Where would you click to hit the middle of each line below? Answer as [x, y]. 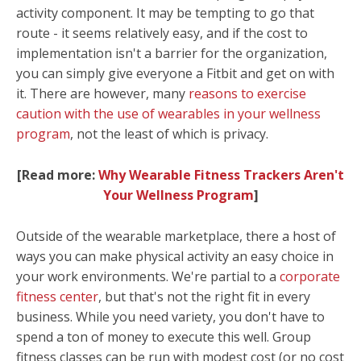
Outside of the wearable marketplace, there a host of [176, 236]
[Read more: [58, 175]
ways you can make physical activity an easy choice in [175, 256]
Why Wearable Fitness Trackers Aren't [221, 175]
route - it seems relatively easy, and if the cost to [162, 33]
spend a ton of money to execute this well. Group [164, 336]
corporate [310, 276]
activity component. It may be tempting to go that [165, 13]
